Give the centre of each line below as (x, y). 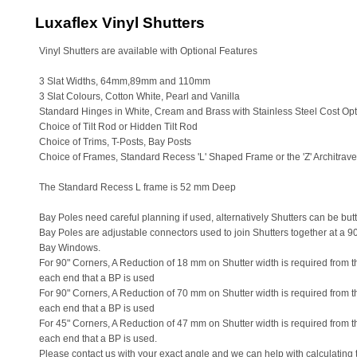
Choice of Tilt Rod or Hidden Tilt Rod (118, 127)
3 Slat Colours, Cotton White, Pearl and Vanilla (139, 96)
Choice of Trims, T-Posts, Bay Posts (116, 142)
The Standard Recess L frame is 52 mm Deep (137, 187)
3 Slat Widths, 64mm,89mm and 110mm (125, 81)
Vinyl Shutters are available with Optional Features (148, 51)
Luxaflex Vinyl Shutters (120, 23)
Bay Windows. (70, 248)
